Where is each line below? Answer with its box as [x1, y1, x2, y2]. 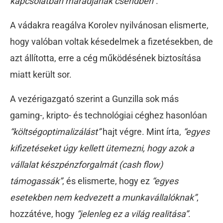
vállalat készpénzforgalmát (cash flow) [10, 159, 163, 170]
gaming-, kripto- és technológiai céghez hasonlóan [10, 110, 207, 121]
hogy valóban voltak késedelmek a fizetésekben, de [10, 36, 213, 47]
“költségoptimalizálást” [10, 126, 101, 137]
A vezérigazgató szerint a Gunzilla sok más [10, 94, 179, 105]
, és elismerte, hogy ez [62, 176, 152, 187]
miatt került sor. [10, 69, 74, 80]
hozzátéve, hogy [10, 209, 77, 220]
